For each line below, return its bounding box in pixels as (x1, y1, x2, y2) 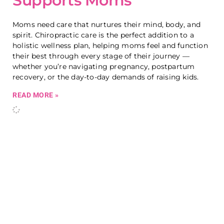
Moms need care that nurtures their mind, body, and (12, 20, 201, 29)
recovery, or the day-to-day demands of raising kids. (12, 72, 199, 81)
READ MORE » (12, 91, 59, 99)
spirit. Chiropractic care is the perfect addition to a (12, 30, 194, 39)
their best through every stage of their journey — (12, 51, 189, 60)
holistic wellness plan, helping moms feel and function (12, 41, 208, 50)
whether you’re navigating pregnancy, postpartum (12, 62, 195, 71)
